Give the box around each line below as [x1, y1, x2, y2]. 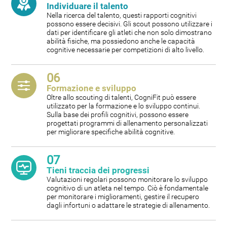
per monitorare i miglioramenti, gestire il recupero [47, 193, 200, 201]
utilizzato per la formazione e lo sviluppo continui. [47, 102, 201, 110]
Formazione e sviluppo [47, 83, 137, 94]
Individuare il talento [47, 1, 129, 12]
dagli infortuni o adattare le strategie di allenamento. [47, 201, 210, 210]
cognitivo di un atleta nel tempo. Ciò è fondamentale [47, 184, 209, 193]
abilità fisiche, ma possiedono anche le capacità [47, 37, 196, 46]
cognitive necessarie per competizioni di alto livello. [47, 46, 205, 54]
